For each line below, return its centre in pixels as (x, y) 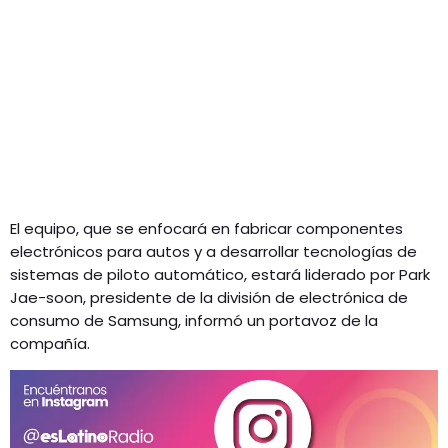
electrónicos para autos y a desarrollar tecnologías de (213, 252)
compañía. (50, 344)
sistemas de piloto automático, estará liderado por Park (220, 275)
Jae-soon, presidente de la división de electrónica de (209, 298)
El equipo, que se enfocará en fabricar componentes (206, 229)
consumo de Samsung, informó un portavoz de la (194, 321)
